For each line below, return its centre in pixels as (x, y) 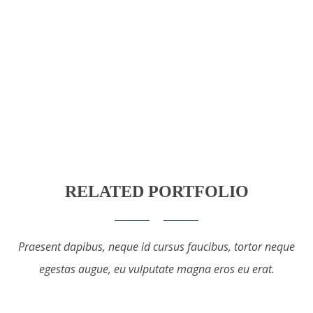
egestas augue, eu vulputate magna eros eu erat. (156, 269)
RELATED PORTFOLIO (156, 191)
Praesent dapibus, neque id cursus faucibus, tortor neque (156, 247)
